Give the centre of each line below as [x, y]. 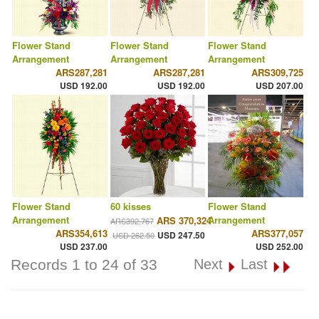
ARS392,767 [132, 221]
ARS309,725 [277, 73]
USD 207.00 [279, 86]
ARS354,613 [81, 234]
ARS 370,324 [184, 221]
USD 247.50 [182, 235]
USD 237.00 [83, 247]
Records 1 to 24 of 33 [84, 265]
